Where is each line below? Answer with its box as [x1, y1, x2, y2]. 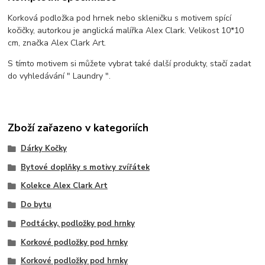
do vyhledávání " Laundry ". [8, 70, 111, 82]
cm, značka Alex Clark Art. [8, 37, 106, 49]
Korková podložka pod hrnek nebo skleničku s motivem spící [8, 12, 232, 24]
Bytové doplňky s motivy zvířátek [20, 161, 150, 173]
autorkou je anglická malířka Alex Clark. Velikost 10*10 [37, 25, 244, 37]
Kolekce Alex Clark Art [20, 180, 108, 192]
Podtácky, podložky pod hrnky [20, 218, 135, 229]
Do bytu [20, 199, 51, 211]
